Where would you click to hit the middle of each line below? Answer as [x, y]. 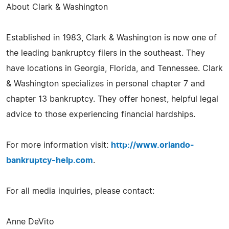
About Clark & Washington [57, 7]
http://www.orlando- [153, 145]
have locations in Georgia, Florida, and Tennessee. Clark [114, 68]
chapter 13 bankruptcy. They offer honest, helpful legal [112, 99]
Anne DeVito [30, 222]
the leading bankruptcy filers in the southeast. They [106, 53]
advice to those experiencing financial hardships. [101, 114]
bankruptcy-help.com [50, 160]
